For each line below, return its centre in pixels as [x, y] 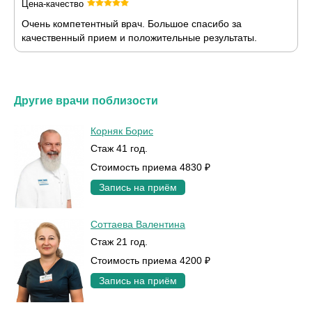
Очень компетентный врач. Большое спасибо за [132, 23]
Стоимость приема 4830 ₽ [150, 167]
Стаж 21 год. [119, 242]
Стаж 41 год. [119, 148]
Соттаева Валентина [138, 225]
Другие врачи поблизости [86, 100]
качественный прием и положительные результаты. [139, 37]
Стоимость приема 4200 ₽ [150, 261]
